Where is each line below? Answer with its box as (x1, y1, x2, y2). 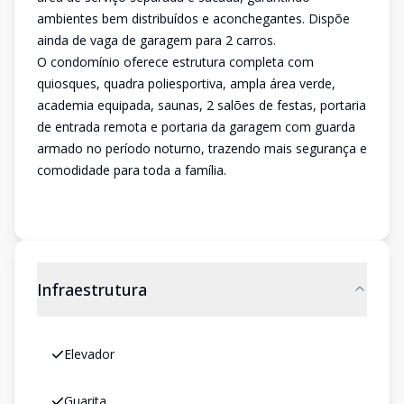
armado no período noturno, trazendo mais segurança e (37, 140, 367, 157)
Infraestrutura (37, 279, 147, 300)
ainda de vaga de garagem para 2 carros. (37, 32, 276, 49)
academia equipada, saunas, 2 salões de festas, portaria (37, 96, 366, 114)
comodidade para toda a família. (37, 161, 226, 179)
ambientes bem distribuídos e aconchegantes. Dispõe (37, 10, 350, 27)
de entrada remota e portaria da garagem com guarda (37, 118, 355, 135)
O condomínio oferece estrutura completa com (37, 53, 314, 70)
